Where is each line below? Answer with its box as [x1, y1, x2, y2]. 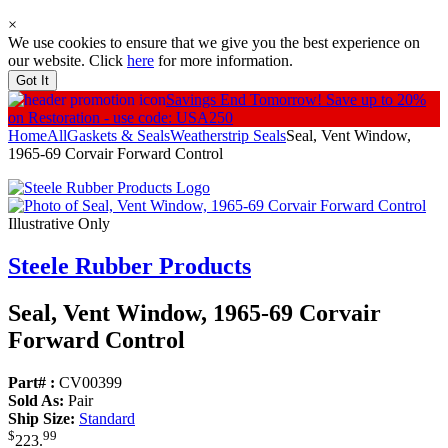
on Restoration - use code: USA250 [8, 109, 233, 127]
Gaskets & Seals [67, 127, 170, 145]
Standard [79, 410, 135, 428]
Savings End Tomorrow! [166, 91, 326, 109]
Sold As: [8, 392, 64, 410]
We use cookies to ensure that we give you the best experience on [8, 34, 420, 52]
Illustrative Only [8, 215, 110, 233]
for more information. [154, 52, 293, 70]
